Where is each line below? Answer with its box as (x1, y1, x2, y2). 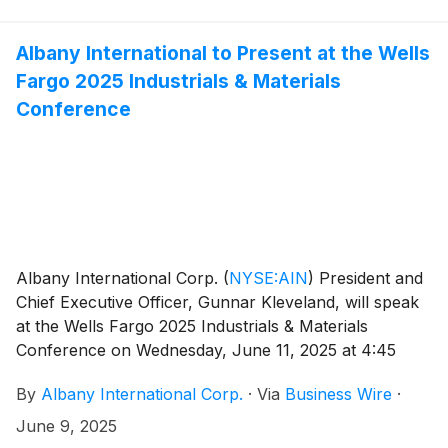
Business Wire (285, 384, 392, 405)
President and (314, 268, 423, 289)
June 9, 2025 (16, 416, 117, 437)
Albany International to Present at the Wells (16, 40, 430, 65)
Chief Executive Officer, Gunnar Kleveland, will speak (16, 292, 419, 313)
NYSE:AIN (229, 268, 308, 289)
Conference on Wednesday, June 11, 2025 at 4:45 (16, 340, 396, 361)
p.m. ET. (16, 364, 77, 385)
